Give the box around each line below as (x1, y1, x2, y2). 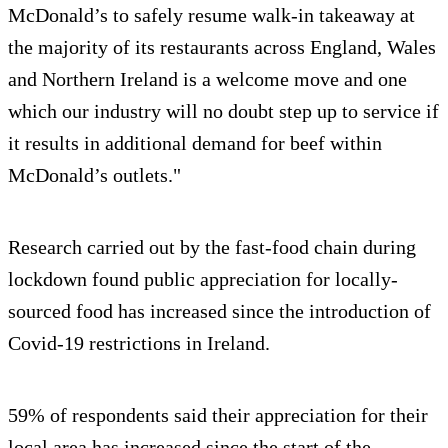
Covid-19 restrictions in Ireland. (8, 332, 270, 355)
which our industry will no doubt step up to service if (8, 100, 439, 123)
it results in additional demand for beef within (8, 132, 382, 155)
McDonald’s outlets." (8, 164, 181, 187)
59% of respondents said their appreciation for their (8, 404, 428, 427)
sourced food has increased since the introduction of (8, 300, 431, 323)
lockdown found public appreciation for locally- (8, 268, 398, 291)
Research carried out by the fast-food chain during (8, 236, 416, 259)
